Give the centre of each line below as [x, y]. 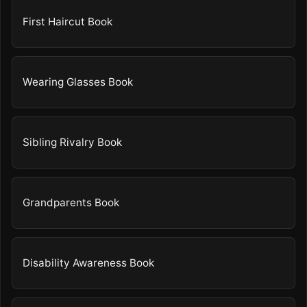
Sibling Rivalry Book [73, 143]
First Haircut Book [68, 22]
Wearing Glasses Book [78, 82]
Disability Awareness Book [89, 263]
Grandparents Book [71, 203]
